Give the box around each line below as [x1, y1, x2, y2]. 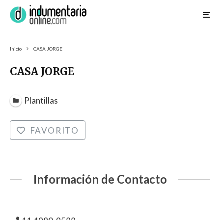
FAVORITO [30, 125, 79, 136]
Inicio [10, 46, 22, 52]
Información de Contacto [33, 172, 167, 187]
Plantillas [24, 95, 58, 106]
